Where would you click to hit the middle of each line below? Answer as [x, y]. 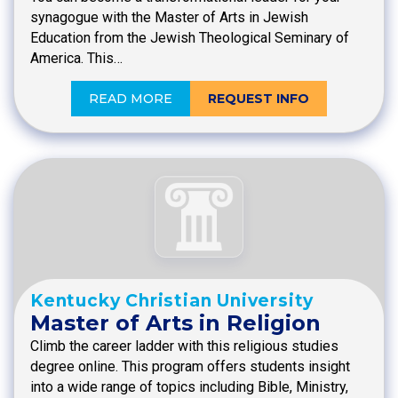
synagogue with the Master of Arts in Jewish [169, 18]
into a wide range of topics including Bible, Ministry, [189, 386]
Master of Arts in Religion [175, 322]
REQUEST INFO [259, 99]
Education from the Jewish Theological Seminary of [190, 38]
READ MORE [131, 99]
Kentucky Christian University [172, 300]
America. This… [76, 59]
